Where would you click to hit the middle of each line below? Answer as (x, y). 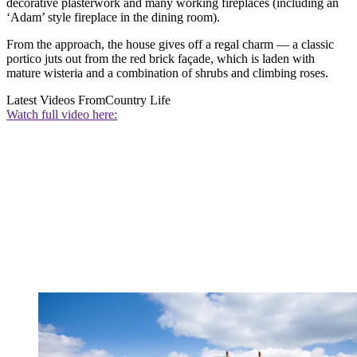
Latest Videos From (56, 100)
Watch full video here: (62, 114)
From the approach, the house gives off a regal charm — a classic (170, 44)
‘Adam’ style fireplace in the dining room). (113, 17)
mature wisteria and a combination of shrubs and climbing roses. (167, 73)
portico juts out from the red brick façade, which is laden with (161, 58)
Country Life (138, 100)
